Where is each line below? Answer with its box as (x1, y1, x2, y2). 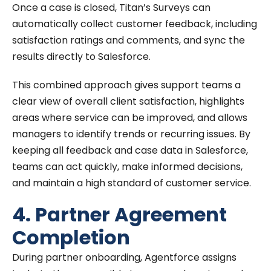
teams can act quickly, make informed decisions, (12, 159, 243, 174)
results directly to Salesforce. (12, 49, 151, 64)
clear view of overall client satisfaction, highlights (12, 94, 244, 108)
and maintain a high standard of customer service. (12, 175, 251, 190)
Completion (12, 223, 130, 251)
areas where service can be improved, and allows (12, 110, 247, 125)
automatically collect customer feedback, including (12, 16, 257, 31)
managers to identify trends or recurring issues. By (12, 126, 250, 141)
